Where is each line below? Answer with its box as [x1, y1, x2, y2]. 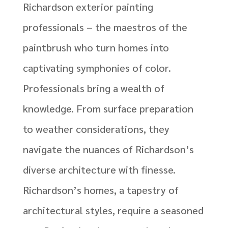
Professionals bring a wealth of [22, 81, 164, 95]
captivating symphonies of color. [22, 61, 171, 75]
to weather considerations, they [22, 122, 169, 136]
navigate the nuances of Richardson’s [22, 142, 194, 156]
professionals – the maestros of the [22, 20, 187, 34]
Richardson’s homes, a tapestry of [22, 183, 179, 197]
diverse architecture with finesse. [22, 163, 176, 177]
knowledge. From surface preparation [22, 102, 193, 116]
